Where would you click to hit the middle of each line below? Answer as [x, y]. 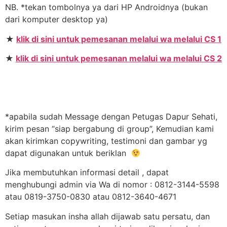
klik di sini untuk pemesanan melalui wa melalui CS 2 [119, 58]
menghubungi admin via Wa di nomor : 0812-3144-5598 [112, 185]
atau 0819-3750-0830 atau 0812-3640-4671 [91, 197]
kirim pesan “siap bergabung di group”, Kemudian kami [109, 129]
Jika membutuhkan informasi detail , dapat [87, 173]
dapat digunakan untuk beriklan [68, 153]
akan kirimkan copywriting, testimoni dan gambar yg [106, 141]
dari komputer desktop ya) [56, 20]
